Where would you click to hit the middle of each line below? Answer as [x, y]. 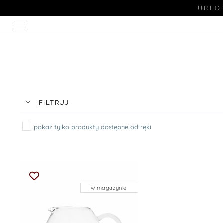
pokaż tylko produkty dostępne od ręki [92, 127]
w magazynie [109, 187]
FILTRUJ [54, 102]
